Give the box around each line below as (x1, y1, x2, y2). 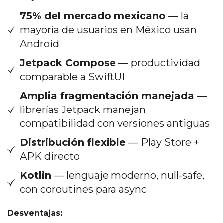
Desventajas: (7, 208, 62, 218)
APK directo (20, 150, 80, 162)
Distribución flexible (20, 136, 126, 148)
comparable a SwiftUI (20, 70, 125, 83)
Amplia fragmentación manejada (20, 89, 194, 102)
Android (20, 37, 59, 50)
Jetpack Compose (20, 56, 116, 69)
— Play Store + (126, 136, 199, 148)
